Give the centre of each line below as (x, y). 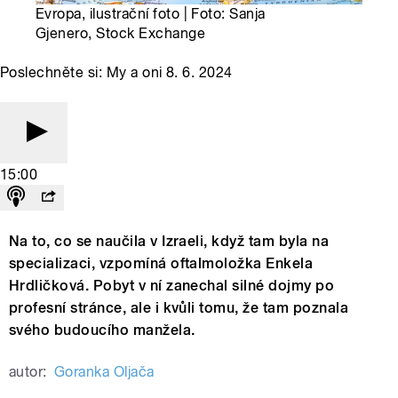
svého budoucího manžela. (102, 330)
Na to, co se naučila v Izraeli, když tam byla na (169, 242)
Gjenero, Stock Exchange (121, 34)
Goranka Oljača (104, 372)
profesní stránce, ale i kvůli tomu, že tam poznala (179, 308)
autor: (28, 372)
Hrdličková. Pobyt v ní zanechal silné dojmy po (172, 286)
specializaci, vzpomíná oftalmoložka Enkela (161, 264)
